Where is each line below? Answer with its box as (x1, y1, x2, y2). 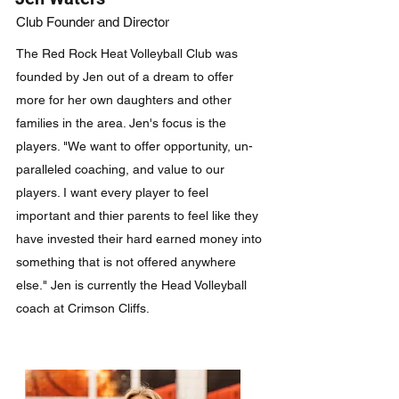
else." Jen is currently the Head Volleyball (16, 278, 247, 292)
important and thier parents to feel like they (16, 208, 258, 223)
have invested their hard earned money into (16, 232, 262, 246)
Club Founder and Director (16, 14, 169, 29)
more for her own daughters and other (16, 93, 232, 107)
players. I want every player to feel (16, 185, 208, 199)
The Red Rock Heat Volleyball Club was (16, 46, 238, 61)
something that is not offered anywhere (16, 255, 236, 269)
